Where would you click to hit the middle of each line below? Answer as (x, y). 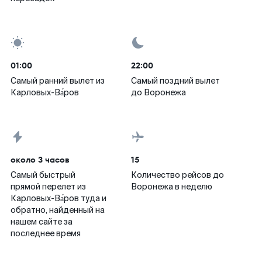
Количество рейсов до (177, 175)
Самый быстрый (43, 175)
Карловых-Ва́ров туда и (58, 198)
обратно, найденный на (58, 210)
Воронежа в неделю (172, 187)
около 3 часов (40, 160)
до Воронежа (158, 92)
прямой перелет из (48, 187)
